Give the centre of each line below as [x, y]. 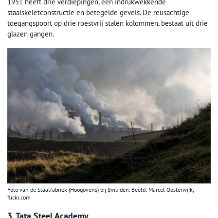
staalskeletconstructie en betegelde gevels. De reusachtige [98, 13]
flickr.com [19, 198]
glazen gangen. [31, 34]
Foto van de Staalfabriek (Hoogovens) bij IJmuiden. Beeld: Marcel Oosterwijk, [100, 190]
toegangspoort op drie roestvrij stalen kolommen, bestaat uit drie [108, 23]
